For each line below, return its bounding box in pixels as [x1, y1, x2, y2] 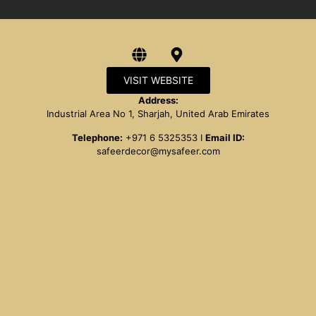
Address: [138, 95, 178, 107]
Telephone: [71, 131, 123, 143]
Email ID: [205, 131, 245, 143]
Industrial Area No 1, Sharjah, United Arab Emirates [47, 108, 269, 120]
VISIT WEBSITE [123, 74, 193, 87]
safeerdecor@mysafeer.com [96, 145, 220, 157]
